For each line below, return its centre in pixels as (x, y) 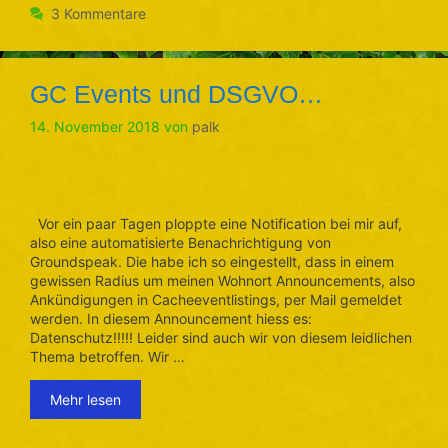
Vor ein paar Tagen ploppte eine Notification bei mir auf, (216, 223)
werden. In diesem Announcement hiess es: (171, 318)
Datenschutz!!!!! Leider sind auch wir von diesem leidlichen (221, 337)
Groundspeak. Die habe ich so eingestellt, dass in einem (212, 261)
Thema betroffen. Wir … (107, 356)
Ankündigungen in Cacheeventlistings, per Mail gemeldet (216, 299)
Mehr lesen (85, 399)
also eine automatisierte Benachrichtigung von (180, 242)
